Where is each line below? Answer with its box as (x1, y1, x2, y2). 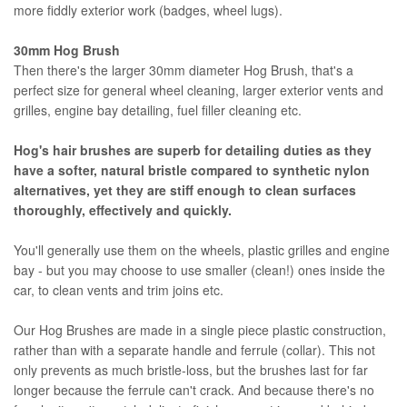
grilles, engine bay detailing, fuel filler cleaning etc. (14, 100, 302, 119)
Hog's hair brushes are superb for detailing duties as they (14, 140, 372, 159)
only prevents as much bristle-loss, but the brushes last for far (14, 360, 368, 379)
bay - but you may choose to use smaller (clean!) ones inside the (14, 260, 385, 279)
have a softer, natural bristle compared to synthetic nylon (14, 160, 370, 179)
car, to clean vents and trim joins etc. (14, 280, 223, 299)
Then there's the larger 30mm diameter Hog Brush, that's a (14, 60, 353, 79)
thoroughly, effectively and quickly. (14, 200, 232, 219)
